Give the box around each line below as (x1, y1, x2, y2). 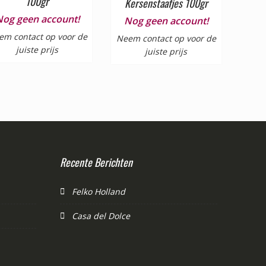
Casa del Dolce (72, 210, 130, 221)
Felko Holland (72, 185, 125, 197)
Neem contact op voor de (116, 32, 216, 44)
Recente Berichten (60, 154, 132, 170)
